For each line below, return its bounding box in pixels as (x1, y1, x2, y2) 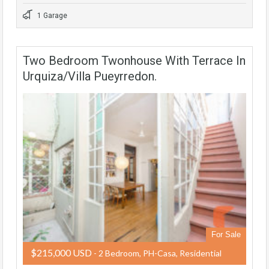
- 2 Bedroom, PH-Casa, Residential (92, 248, 222, 259)
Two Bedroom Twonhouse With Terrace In (23, 53, 246, 68)
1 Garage (35, 11, 67, 20)
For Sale (211, 230, 241, 240)
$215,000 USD (31, 247, 92, 259)
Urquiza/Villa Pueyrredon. (23, 68, 157, 83)
